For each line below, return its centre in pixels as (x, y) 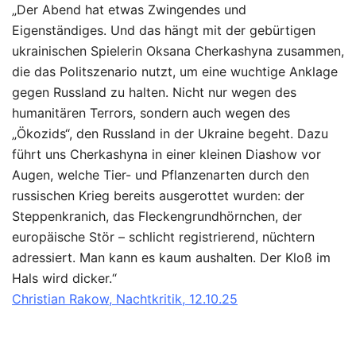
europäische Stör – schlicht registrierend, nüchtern (163, 237)
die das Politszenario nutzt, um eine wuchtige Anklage (175, 72)
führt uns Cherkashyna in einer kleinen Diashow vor (166, 155)
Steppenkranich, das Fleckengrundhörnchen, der (157, 217)
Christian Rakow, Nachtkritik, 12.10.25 (125, 299)
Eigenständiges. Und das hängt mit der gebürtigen (164, 31)
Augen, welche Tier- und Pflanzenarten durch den (161, 175)
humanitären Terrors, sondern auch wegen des (151, 113)
